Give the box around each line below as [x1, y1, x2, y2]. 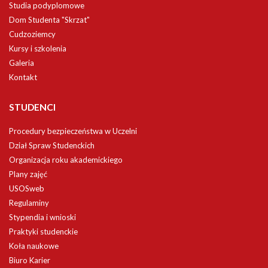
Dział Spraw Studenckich [9, 141, 95, 150]
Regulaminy [9, 198, 49, 208]
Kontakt [9, 72, 37, 82]
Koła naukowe [9, 241, 59, 251]
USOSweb [9, 184, 44, 193]
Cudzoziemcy [9, 29, 56, 39]
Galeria [9, 58, 34, 68]
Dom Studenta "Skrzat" [9, 15, 90, 25]
